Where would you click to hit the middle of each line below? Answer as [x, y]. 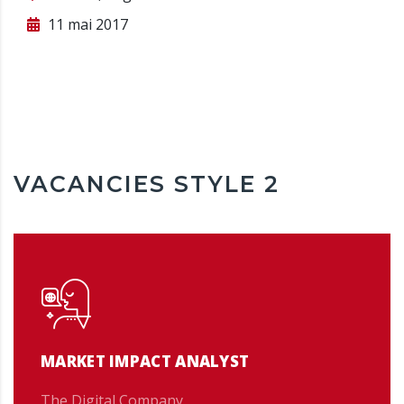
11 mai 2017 [86, 24]
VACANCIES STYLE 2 [147, 184]
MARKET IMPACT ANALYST [145, 361]
